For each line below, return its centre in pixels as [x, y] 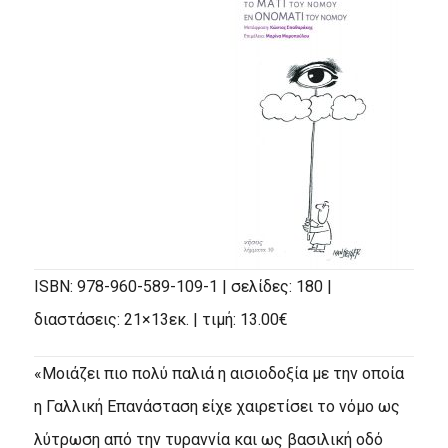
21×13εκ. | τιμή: [179, 319]
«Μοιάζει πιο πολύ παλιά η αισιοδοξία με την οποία [218, 373]
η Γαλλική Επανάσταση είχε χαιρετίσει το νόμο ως [216, 406]
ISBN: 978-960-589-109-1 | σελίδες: [162, 286]
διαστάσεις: [76, 319]
